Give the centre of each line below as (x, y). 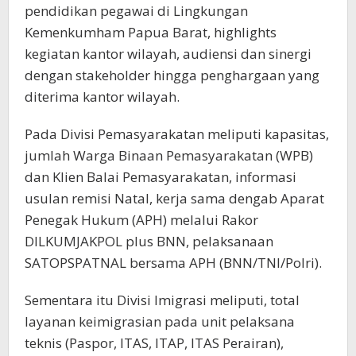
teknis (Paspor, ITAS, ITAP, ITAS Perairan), (154, 343)
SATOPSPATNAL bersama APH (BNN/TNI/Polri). (173, 263)
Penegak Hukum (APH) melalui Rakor (141, 220)
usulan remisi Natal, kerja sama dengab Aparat (174, 199)
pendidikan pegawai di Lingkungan (136, 11)
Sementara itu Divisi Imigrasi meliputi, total (162, 300)
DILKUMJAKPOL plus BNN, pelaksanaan (149, 242)
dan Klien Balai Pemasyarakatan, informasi (161, 177)
